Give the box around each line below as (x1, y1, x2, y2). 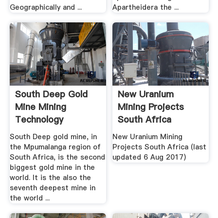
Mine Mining (15, 101, 66, 113)
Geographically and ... (9, 2, 82, 12)
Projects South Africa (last (112, 142, 207, 152)
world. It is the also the (9, 173, 91, 183)
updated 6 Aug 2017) (112, 152, 186, 163)
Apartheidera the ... (112, 2, 179, 12)
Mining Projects (118, 101, 184, 113)
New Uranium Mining (112, 132, 183, 142)
